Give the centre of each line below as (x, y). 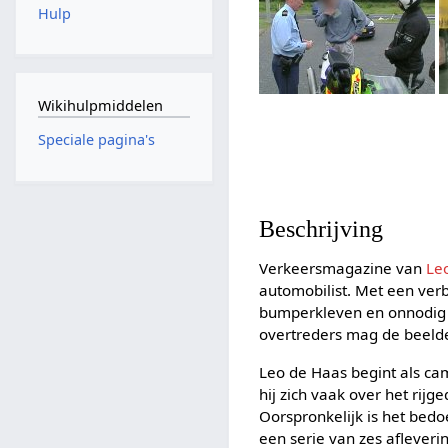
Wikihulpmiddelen (100, 105)
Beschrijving (321, 229)
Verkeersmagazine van (343, 268)
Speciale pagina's (96, 140)
